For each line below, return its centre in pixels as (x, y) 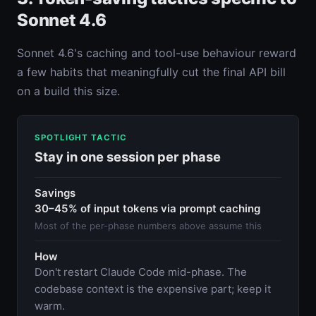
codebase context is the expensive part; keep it (153, 288)
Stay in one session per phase (128, 156)
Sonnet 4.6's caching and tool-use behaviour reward (157, 53)
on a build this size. (68, 91)
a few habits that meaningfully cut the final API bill (151, 72)
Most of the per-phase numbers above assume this (148, 225)
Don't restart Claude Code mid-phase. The (141, 272)
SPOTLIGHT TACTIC (81, 137)
